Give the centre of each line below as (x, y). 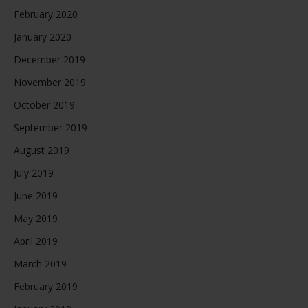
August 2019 (42, 151)
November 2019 (50, 82)
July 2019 (34, 173)
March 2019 (40, 264)
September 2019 (51, 128)
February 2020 (46, 14)
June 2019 (36, 196)
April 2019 (36, 241)
